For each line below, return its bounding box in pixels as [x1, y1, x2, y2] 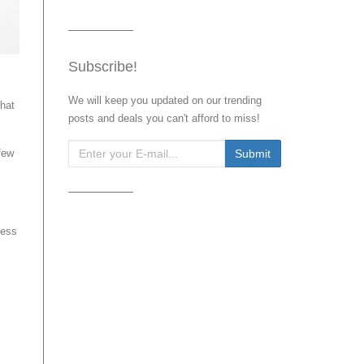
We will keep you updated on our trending [67, 94, 262, 106]
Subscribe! [67, 58, 137, 75]
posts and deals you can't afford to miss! [67, 112, 260, 124]
